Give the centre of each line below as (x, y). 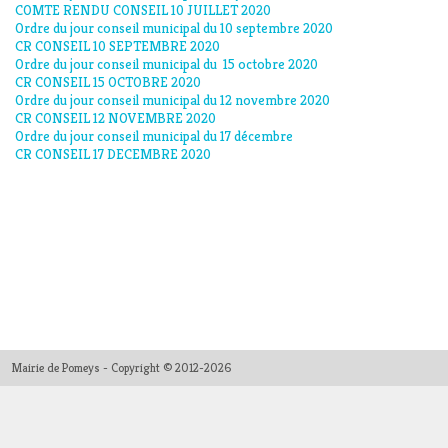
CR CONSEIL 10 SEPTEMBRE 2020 (117, 46)
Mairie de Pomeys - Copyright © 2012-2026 (121, 367)
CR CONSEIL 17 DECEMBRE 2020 (113, 154)
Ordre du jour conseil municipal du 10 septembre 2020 (174, 28)
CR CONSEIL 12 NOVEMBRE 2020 (115, 118)
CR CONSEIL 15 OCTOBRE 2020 (108, 82)
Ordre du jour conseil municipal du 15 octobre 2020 (166, 64)
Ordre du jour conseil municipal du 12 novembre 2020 (172, 100)
